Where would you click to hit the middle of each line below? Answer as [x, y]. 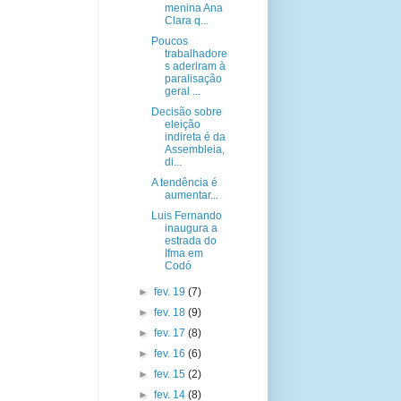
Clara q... [187, 21]
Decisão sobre [187, 112]
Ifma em [184, 253]
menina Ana [194, 8]
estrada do [191, 241]
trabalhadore [196, 54]
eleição [183, 124]
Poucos [170, 41]
